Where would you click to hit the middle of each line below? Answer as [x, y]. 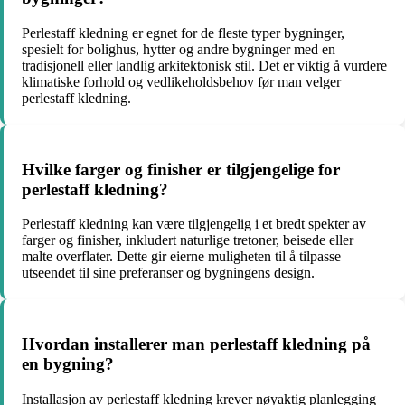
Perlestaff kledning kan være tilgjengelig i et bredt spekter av [194, 224]
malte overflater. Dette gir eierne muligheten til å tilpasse [181, 257]
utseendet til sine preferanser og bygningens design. [168, 273]
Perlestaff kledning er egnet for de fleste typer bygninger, [183, 33]
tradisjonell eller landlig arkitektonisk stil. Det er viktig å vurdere [204, 65]
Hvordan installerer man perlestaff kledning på [196, 344]
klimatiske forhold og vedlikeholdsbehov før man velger [181, 81]
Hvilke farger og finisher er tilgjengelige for [181, 169]
